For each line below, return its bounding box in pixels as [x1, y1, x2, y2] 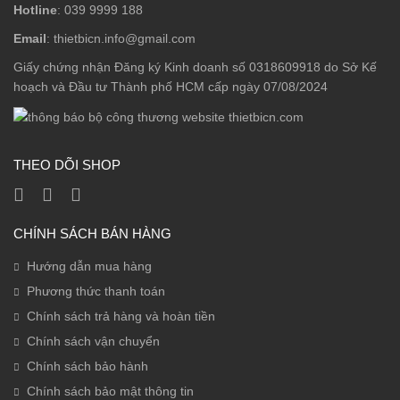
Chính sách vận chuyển [27, 333, 160, 348]
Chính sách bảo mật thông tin [27, 383, 194, 398]
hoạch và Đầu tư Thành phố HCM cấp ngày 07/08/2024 [13, 79, 328, 95]
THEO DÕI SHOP [13, 156, 121, 172]
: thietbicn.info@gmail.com [46, 31, 196, 46]
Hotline [13, 3, 57, 18]
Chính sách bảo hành [27, 358, 148, 373]
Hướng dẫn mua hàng [27, 258, 152, 273]
